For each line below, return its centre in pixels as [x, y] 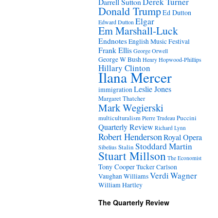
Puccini [187, 118]
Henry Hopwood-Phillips [172, 59]
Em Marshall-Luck [138, 30]
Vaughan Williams [123, 176]
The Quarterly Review [134, 202]
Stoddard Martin [164, 146]
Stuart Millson [132, 156]
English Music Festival [159, 41]
